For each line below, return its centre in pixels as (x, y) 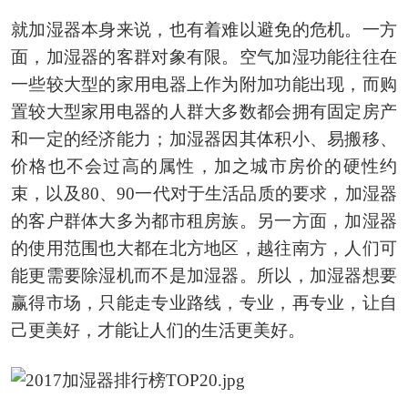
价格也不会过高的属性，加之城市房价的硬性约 (204, 166)
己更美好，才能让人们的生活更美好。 (158, 330)
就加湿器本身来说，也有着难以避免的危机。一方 (204, 29)
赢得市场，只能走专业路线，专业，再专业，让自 (204, 302)
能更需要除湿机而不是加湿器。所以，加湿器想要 (204, 275)
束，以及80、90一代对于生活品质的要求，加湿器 (204, 193)
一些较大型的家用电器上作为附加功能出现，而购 (204, 84)
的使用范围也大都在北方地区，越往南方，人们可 (204, 248)
